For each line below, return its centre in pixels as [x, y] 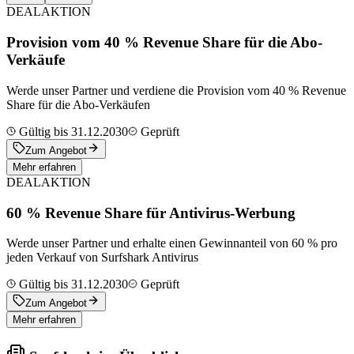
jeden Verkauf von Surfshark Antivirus [102, 258]
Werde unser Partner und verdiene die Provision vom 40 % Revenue [176, 90]
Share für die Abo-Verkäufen [78, 104]
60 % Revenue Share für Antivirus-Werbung [151, 213]
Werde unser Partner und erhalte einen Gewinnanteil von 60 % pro [172, 243]
